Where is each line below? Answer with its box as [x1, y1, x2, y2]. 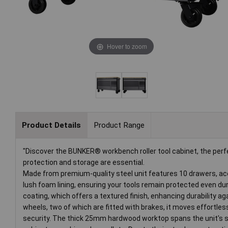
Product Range [93, 120, 145, 130]
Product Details [21, 120, 81, 130]
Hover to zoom [106, 41, 147, 50]
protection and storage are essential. [23, 158, 145, 167]
